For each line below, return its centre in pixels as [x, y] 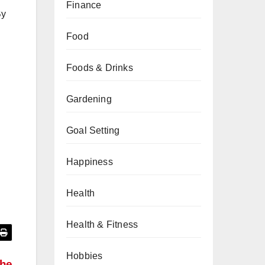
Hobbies [85, 256]
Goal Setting [93, 130]
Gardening [89, 99]
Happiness [90, 162]
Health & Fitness [102, 224]
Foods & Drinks [100, 68]
